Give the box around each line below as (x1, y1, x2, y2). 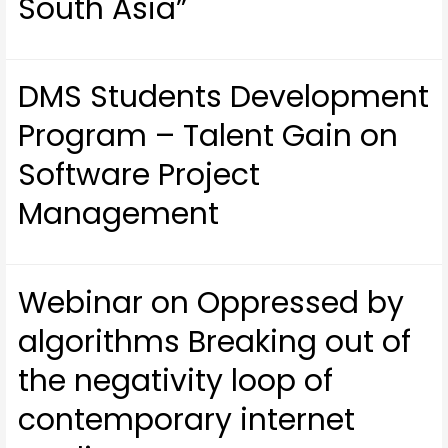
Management (18, 193, 220, 236)
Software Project (18, 154, 261, 197)
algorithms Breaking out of (18, 320, 412, 363)
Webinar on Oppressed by (18, 281, 405, 324)
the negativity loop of (18, 359, 334, 402)
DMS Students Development (18, 76, 430, 119)
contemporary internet (18, 398, 356, 441)
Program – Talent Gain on (18, 115, 399, 158)
